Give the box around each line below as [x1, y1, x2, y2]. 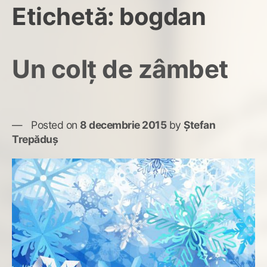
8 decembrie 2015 [80, 118, 166, 131]
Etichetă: [12, 1, 119, 31]
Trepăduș [12, 132, 58, 145]
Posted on [31, 118, 80, 131]
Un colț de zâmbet [12, 53, 228, 84]
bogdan [119, 1, 206, 31]
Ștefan [184, 118, 215, 131]
